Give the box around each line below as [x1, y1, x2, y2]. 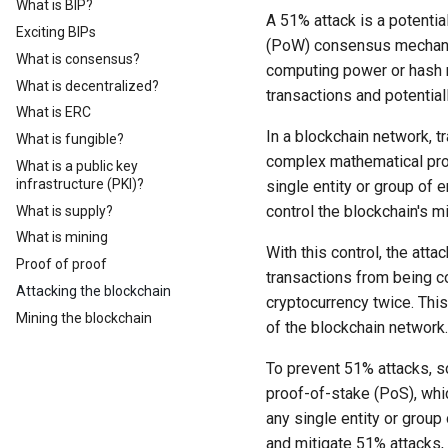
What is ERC [16, 104, 91, 121]
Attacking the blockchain [16, 282, 171, 299]
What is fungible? [16, 131, 124, 147]
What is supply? [16, 202, 113, 219]
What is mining [16, 229, 108, 246]
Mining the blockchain [16, 309, 152, 326]
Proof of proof [16, 256, 107, 272]
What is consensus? [16, 50, 140, 67]
